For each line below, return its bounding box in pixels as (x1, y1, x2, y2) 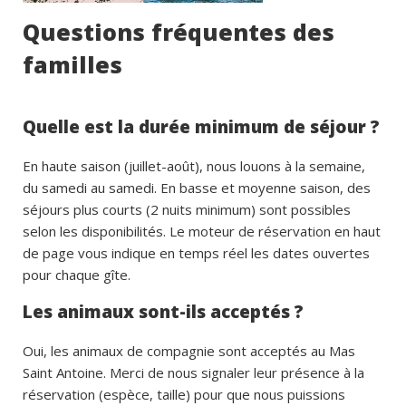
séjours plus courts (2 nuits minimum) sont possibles (23, 200, 351, 219)
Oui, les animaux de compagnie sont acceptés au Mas (23, 342, 355, 361)
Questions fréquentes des (23, 16, 334, 48)
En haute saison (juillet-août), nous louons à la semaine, (23, 157, 365, 176)
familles (23, 49, 122, 81)
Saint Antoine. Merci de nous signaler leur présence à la (23, 363, 364, 382)
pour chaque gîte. (23, 266, 130, 285)
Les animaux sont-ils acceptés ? (23, 300, 304, 324)
